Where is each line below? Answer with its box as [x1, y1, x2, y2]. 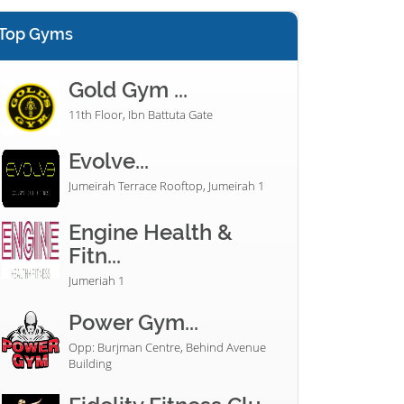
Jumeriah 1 [69, 271, 124, 289]
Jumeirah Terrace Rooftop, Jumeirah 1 [69, 177, 264, 194]
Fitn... [69, 242, 121, 269]
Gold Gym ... [69, 76, 188, 103]
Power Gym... [69, 308, 198, 335]
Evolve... [69, 147, 149, 174]
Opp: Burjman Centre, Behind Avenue [69, 338, 266, 355]
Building [69, 354, 112, 372]
